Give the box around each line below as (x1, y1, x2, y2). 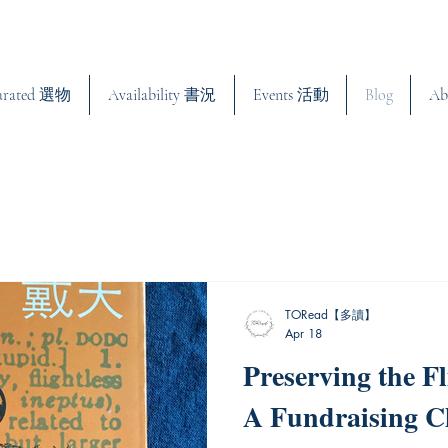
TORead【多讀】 (285, 306, 376, 324)
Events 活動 (252, 84, 329, 105)
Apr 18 (285, 324, 322, 342)
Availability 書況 (108, 84, 216, 105)
